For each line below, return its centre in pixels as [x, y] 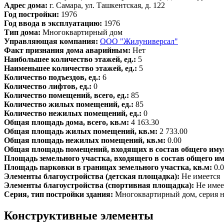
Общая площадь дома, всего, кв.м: [67, 122]
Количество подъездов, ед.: [53, 77]
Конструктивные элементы [79, 215]
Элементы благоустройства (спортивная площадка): [100, 185]
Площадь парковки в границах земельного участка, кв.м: [109, 167]
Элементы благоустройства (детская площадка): [93, 176]
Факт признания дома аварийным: [68, 50]
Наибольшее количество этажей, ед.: [71, 59]
